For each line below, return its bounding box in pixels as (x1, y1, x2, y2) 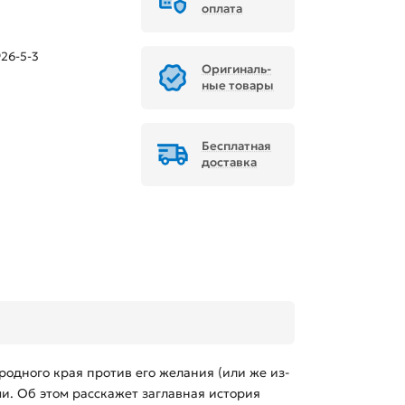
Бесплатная (202, 138, 271, 155)
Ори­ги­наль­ (202, 61, 271, 78)
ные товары (202, 78, 274, 94)
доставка (202, 155, 257, 171)
